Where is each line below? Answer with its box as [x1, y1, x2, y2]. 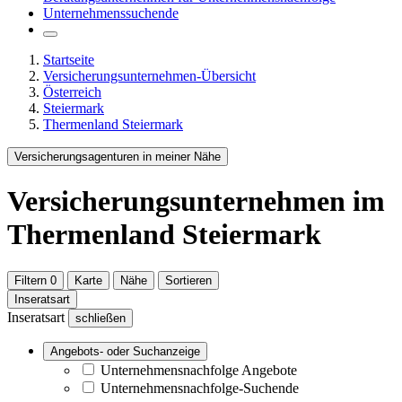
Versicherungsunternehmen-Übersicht [43, 67, 256, 83]
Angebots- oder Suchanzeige [50, 344, 200, 358]
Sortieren [165, 273, 212, 287]
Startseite [43, 51, 94, 67]
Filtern [14, 273, 47, 287]
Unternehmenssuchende [43, 4, 179, 21]
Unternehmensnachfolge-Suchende [100, 380, 299, 396]
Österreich [43, 83, 101, 100]
